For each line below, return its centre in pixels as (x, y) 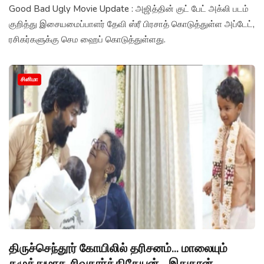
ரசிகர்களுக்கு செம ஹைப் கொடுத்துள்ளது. (87, 40)
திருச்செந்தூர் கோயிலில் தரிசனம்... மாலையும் (118, 248)
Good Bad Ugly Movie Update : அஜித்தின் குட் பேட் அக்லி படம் (129, 9)
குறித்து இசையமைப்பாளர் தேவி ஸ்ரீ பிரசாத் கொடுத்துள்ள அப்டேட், (132, 24)
